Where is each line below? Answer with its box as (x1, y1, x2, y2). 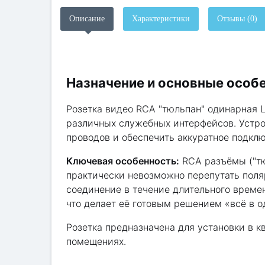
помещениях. (66, 235, 126, 247)
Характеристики (132, 14, 190, 23)
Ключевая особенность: (66, 155, 179, 167)
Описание (69, 14, 105, 23)
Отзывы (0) (217, 14, 257, 23)
